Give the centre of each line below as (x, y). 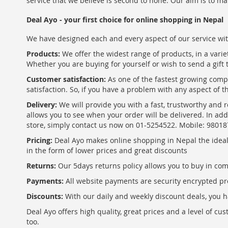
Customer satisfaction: (66, 79)
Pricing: (39, 140)
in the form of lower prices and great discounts (107, 150)
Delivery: (42, 105)
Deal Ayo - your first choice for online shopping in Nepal (125, 20)
